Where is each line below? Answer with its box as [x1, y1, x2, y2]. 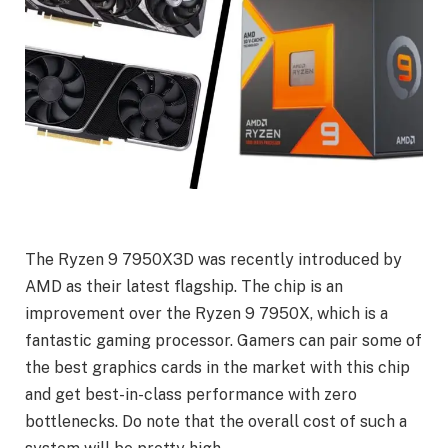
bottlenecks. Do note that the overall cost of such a [25, 411, 407, 431]
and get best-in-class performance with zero [25, 384, 357, 404]
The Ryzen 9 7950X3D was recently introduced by [25, 249, 402, 269]
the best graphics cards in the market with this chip [25, 357, 410, 377]
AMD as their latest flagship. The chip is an [25, 276, 343, 296]
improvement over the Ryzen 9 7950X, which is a [25, 303, 388, 323]
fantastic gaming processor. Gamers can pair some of [25, 330, 422, 350]
